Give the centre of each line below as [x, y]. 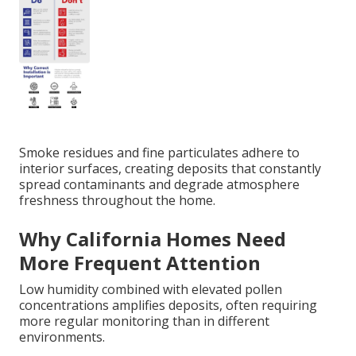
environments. [62, 337]
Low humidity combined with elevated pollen [151, 290]
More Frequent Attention [140, 263]
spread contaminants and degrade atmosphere [159, 185]
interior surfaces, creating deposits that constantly [170, 169]
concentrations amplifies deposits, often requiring [168, 306]
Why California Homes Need [153, 239]
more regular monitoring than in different [144, 321]
